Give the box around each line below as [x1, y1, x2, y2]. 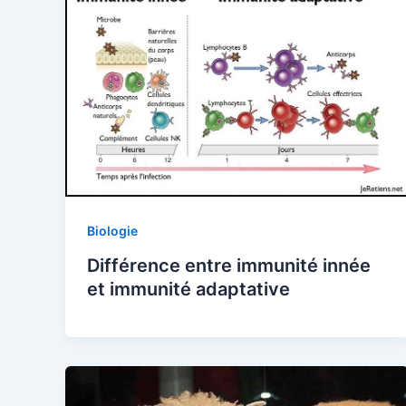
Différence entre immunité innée [87, 255, 371, 277]
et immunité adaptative [87, 278, 290, 301]
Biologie [87, 222, 138, 238]
